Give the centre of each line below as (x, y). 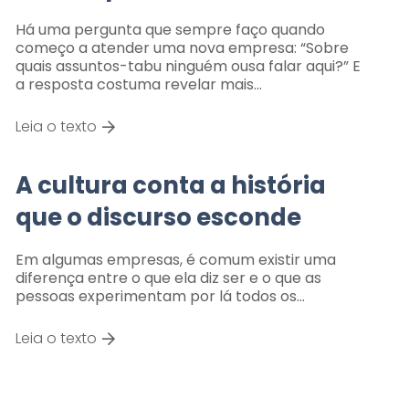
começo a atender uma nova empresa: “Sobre (182, 47)
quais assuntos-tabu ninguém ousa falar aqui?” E (188, 66)
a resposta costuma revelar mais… (138, 84)
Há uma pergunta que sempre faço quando (170, 29)
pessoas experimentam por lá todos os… (160, 296)
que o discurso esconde (158, 217)
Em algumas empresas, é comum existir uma (175, 259)
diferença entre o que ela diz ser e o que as (168, 278)
